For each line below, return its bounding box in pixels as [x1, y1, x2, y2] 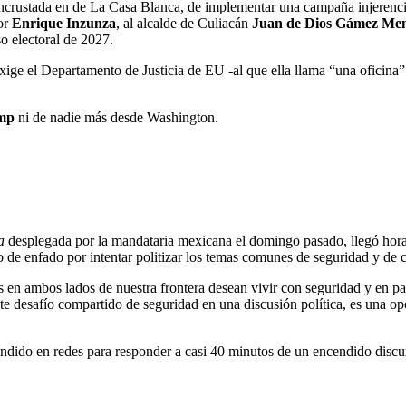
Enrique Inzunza [12, 15, 116, 32]
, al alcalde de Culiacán [116, 15, 252, 32]
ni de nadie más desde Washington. [14, 110, 218, 126]
